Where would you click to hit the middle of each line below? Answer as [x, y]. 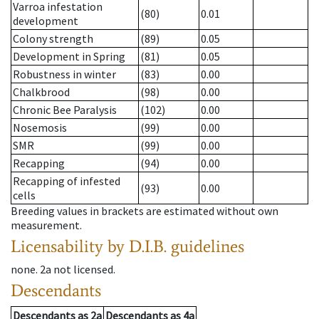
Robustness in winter [64, 74]
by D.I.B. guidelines [176, 246]
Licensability [57, 246]
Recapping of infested [67, 181]
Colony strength [53, 39]
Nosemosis [40, 128]
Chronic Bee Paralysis [65, 110]
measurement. [46, 225]
